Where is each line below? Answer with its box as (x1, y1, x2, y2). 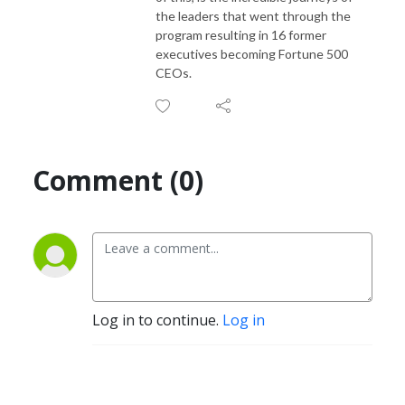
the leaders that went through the (155, 7, 351, 24)
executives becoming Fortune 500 (155, 45, 348, 61)
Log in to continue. (92, 309, 222, 330)
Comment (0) (33, 161, 203, 199)
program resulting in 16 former (155, 26, 326, 42)
